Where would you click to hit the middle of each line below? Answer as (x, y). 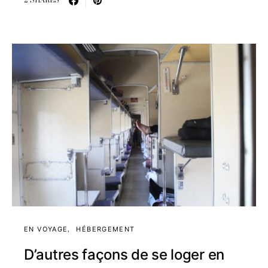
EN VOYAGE (46, 229)
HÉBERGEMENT (106, 229)
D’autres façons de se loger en (124, 254)
